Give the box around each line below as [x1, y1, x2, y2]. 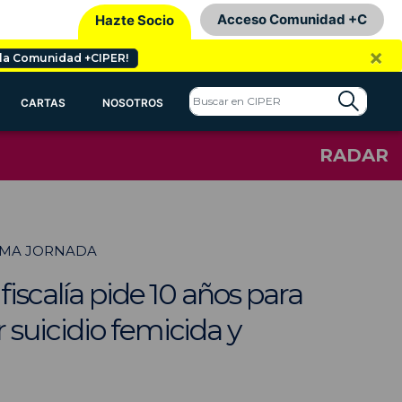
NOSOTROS [102, 96, 164, 109]
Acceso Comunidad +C [217, 11, 367, 28]
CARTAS [20, 96, 66, 109]
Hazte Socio [95, 11, 174, 29]
